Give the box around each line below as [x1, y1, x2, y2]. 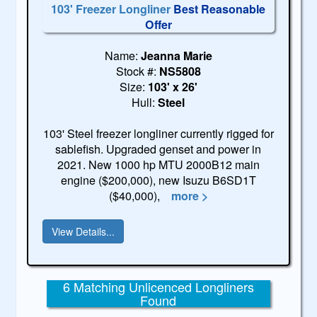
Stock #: [115, 62, 159, 79]
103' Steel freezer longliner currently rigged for [42, 125, 274, 142]
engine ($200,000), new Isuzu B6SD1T [60, 171, 256, 188]
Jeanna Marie [140, 47, 212, 64]
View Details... [52, 224, 115, 238]
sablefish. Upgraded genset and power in [55, 140, 262, 157]
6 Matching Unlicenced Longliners [62, 277, 254, 296]
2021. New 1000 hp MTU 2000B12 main [57, 156, 260, 173]
